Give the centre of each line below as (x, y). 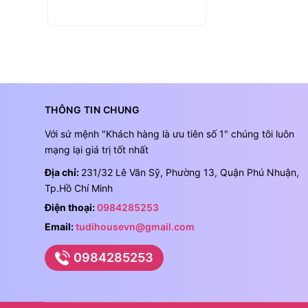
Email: (60, 227)
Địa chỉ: (63, 173)
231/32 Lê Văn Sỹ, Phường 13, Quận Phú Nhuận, (190, 173)
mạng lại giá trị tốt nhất (96, 150)
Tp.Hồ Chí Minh (78, 188)
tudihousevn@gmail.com (135, 227)
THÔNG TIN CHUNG (92, 110)
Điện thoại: (70, 208)
